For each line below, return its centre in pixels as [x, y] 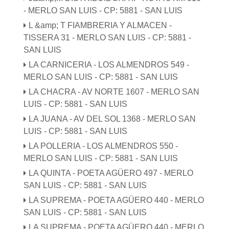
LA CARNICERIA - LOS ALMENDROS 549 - [109, 64]
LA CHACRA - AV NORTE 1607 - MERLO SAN [114, 91]
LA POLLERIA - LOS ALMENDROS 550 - [104, 146]
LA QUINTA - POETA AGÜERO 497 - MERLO [111, 173]
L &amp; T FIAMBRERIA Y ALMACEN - [100, 25]
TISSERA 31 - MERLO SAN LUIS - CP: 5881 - [108, 37]
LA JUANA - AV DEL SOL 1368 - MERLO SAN [112, 119]
